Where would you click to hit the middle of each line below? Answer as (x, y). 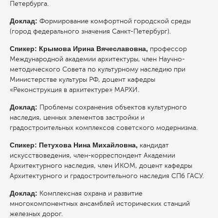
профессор (168, 49)
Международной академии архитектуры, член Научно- (97, 59)
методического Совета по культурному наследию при (98, 69)
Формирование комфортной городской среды (115, 21)
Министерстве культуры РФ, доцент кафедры (82, 79)
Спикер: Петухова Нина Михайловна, (75, 145)
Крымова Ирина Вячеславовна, (94, 48)
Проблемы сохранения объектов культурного (113, 107)
